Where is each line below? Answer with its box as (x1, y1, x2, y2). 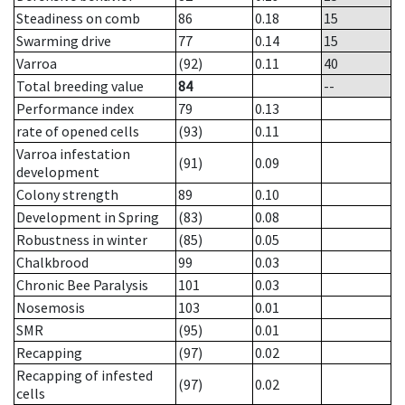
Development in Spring (16, 208, 159, 227)
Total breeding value (16, 77, 144, 96)
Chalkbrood (16, 253, 89, 272)
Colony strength (16, 185, 118, 204)
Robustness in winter (16, 231, 147, 250)
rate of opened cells (16, 122, 139, 141)
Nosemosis (16, 298, 85, 317)
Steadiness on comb (16, 9, 140, 28)
